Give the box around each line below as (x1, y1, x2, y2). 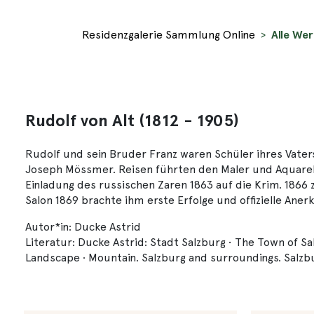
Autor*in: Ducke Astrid (25, 219, 141, 233)
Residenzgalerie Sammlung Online (82, 27, 255, 41)
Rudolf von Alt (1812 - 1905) (25, 109, 239, 130)
